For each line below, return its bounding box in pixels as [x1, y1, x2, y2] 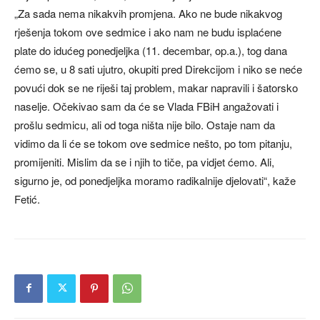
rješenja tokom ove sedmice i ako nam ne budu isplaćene [14, 24, 281, 39]
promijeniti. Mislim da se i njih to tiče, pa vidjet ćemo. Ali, [14, 154, 274, 169]
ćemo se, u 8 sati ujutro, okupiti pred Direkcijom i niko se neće [14, 61, 302, 76]
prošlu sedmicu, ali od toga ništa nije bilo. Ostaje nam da [14, 116, 275, 132]
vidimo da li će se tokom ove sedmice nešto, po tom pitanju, [14, 135, 292, 151]
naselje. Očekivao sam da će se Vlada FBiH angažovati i [14, 98, 279, 114]
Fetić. [14, 191, 40, 206]
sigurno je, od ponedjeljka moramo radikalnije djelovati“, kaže [14, 172, 296, 188]
